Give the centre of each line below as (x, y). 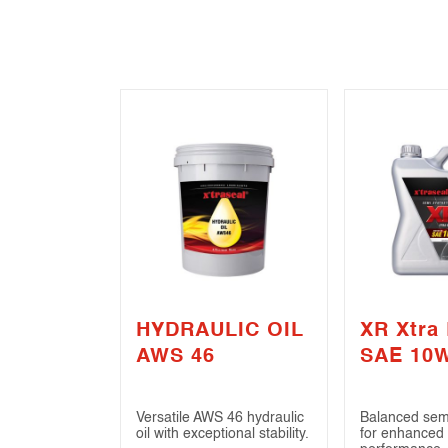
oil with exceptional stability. (222, 434)
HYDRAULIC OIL (220, 331)
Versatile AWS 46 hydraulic (220, 418)
